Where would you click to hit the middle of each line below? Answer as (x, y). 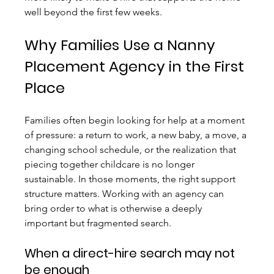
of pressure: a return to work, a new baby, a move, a (137, 135)
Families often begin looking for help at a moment (136, 120)
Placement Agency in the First (136, 67)
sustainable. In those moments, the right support (131, 179)
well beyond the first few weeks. (94, 12)
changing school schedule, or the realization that (132, 150)
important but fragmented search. (98, 223)
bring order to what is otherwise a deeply (115, 209)
